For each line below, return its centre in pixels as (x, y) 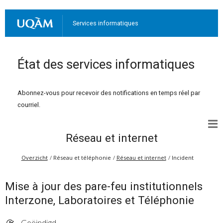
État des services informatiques (106, 64)
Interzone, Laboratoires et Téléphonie (99, 200)
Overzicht (34, 157)
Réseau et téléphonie (82, 157)
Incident (182, 157)
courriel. (29, 105)
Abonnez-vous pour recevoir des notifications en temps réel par (109, 93)
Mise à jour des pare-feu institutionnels (104, 186)
